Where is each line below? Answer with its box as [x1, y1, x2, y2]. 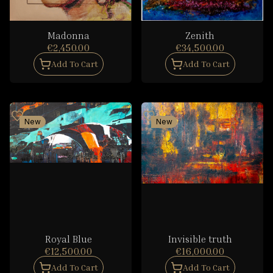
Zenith [185, 29, 214, 41]
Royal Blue [44, 233, 92, 245]
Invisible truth [168, 233, 232, 245]
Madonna [47, 29, 90, 41]
